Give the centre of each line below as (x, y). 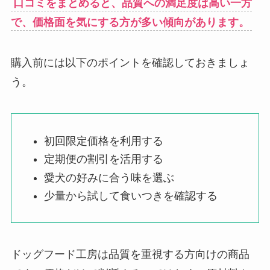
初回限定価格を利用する (103, 141)
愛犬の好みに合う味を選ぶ (109, 177)
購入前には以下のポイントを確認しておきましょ (130, 63)
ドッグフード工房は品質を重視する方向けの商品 (130, 255)
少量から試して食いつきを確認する (130, 196)
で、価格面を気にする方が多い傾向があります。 (130, 22)
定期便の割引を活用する (103, 159)
